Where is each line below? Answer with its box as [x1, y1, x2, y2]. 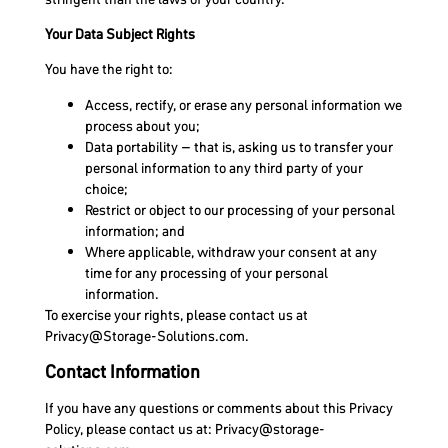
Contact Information [44, 359, 200, 385]
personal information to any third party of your [84, 157, 363, 178]
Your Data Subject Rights [44, 23, 195, 44]
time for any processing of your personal [84, 262, 328, 283]
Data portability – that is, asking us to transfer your [84, 136, 393, 157]
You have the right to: [44, 59, 173, 80]
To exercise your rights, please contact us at [44, 304, 308, 325]
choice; [84, 178, 128, 199]
